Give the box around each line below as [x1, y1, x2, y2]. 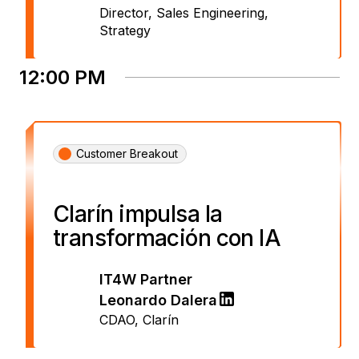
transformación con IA [53, 224, 281, 252]
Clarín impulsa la [53, 200, 223, 228]
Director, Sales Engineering [99, 4, 264, 21]
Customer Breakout [76, 146, 178, 160]
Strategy [99, 22, 151, 38]
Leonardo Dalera [99, 291, 217, 309]
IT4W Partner [99, 270, 192, 288]
